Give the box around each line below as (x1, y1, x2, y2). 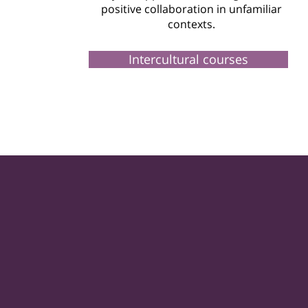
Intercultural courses (128, 51, 248, 67)
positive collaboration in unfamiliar (100, 1, 282, 16)
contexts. (167, 16, 215, 32)
